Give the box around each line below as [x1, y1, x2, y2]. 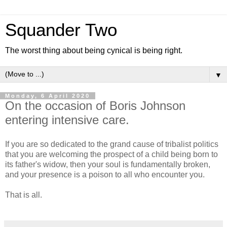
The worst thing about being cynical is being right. [5, 46, 182, 55]
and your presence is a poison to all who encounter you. [5, 170, 205, 179]
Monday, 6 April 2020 [5, 93, 90, 99]
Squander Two [5, 20, 117, 40]
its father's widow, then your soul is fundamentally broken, [5, 160, 210, 169]
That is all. [5, 190, 42, 199]
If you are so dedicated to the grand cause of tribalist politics [5, 139, 218, 148]
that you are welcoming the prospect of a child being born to [5, 149, 218, 159]
